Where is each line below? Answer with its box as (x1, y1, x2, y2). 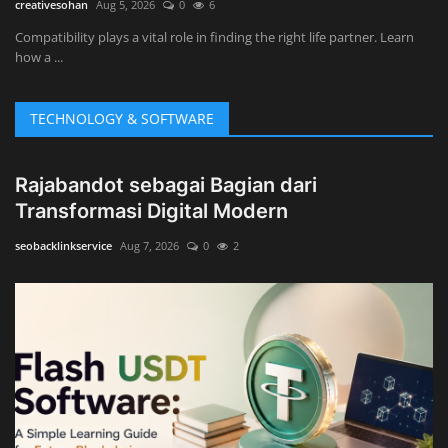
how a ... (15, 48, 63, 67)
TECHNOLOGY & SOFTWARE (30, 109, 214, 129)
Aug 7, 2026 (120, 238, 179, 254)
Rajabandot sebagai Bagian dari (15, 173, 317, 198)
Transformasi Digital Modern (15, 199, 288, 224)
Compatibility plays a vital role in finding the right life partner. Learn (15, 28, 414, 47)
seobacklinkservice (15, 238, 112, 254)
